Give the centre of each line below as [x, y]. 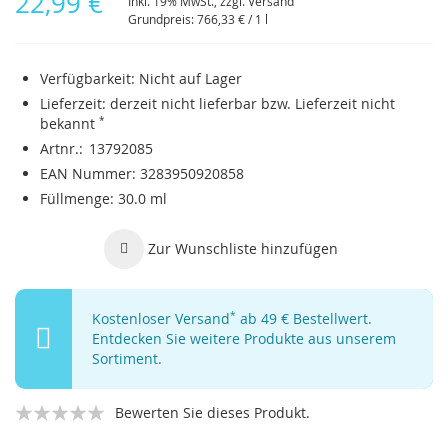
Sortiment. [127, 358]
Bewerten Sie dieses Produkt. [212, 412]
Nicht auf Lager [190, 78]
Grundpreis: [161, 18]
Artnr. [59, 148]
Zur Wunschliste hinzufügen [242, 248]
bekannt [69, 123]
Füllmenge [75, 198]
